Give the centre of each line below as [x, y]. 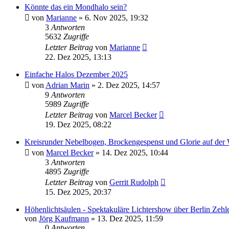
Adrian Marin [67, 85]
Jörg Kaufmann [64, 219]
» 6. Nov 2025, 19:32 [112, 18]
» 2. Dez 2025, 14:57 [125, 85]
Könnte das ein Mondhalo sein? [76, 7]
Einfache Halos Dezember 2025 [76, 75]
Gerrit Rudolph [134, 182]
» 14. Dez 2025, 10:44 [131, 153]
